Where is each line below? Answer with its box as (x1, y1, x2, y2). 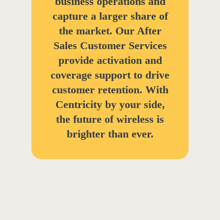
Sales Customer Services (53, 39, 167, 52)
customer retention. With (52, 83, 168, 96)
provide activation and (58, 54, 162, 66)
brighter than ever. (66, 127, 154, 140)
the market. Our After (58, 24, 162, 37)
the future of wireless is (56, 112, 164, 125)
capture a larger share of (52, 9, 168, 22)
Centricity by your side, (55, 98, 165, 110)
